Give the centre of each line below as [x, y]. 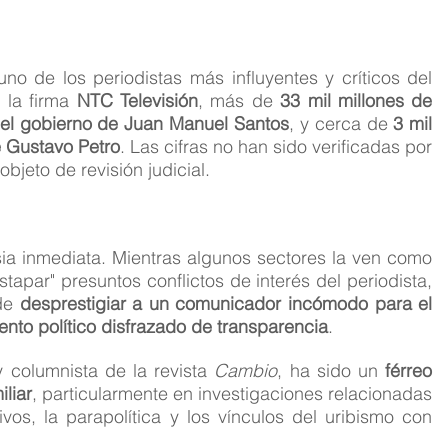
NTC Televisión [137, 100]
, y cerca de [341, 123]
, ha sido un [331, 370]
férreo [409, 370]
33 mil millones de [356, 100]
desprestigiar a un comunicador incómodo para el [226, 303]
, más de [239, 100]
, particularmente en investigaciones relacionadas [232, 393]
